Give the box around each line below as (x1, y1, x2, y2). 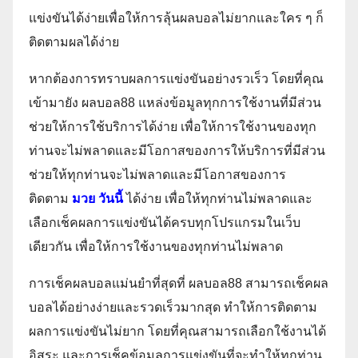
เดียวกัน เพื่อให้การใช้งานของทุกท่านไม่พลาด (29, 240, 283, 254)
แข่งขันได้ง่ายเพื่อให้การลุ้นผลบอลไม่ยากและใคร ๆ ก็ (29, 11, 324, 26)
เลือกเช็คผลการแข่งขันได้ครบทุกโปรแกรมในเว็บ (29, 216, 300, 230)
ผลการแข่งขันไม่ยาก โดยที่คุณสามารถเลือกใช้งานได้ (29, 324, 326, 339)
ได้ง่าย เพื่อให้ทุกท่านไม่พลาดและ (126, 192, 312, 206)
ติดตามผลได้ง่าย (29, 35, 122, 50)
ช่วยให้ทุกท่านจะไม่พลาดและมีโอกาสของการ (29, 168, 286, 182)
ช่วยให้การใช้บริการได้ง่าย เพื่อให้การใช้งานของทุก (29, 120, 316, 134)
